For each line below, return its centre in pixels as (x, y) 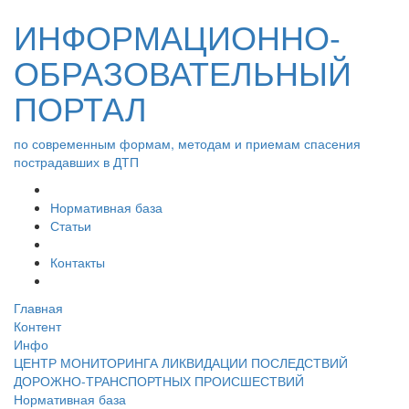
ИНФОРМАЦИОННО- (177, 36)
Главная (38, 308)
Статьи (71, 225)
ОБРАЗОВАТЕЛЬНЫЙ (183, 72)
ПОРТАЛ (80, 107)
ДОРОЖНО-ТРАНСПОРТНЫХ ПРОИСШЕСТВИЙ (159, 381)
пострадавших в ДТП (76, 162)
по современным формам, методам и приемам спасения (187, 143)
